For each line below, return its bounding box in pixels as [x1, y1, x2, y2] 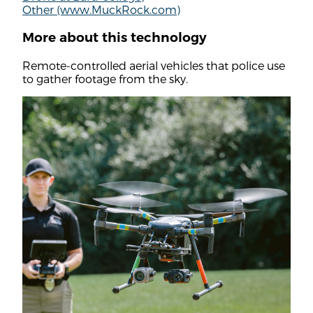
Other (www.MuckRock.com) [22, 3, 180, 17]
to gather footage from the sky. [22, 71, 188, 85]
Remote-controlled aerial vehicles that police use [22, 58, 285, 72]
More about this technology [22, 29, 207, 46]
